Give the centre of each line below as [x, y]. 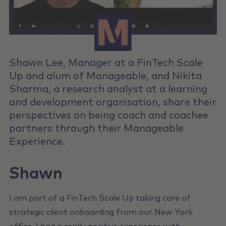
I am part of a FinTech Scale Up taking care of [100, 199]
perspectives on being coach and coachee [108, 116]
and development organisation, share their [112, 103]
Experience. [37, 142]
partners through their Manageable [96, 129]
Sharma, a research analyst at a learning [108, 90]
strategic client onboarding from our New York [101, 213]
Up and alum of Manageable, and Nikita [105, 76]
